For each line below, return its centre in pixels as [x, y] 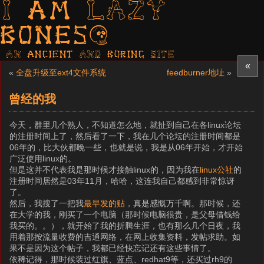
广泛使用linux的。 [43, 159]
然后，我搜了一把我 [47, 203]
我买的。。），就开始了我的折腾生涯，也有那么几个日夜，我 [125, 226]
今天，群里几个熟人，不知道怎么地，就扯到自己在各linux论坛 [126, 125]
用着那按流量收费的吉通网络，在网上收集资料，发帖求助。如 [125, 237]
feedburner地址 [196, 72]
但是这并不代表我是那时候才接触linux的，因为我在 [105, 170]
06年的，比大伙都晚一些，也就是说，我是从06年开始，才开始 [126, 147]
